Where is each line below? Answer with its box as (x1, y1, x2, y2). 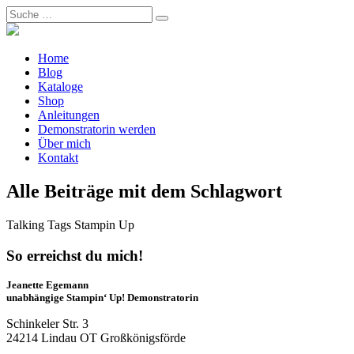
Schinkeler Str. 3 (6, 317, 88, 331)
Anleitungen (38, 108, 100, 122)
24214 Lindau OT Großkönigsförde (6, 331, 186, 345)
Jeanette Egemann (6, 279, 88, 292)
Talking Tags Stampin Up (6, 217, 134, 232)
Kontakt (38, 151, 78, 164)
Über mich (38, 137, 91, 150)
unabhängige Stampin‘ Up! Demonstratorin (6, 292, 198, 304)
